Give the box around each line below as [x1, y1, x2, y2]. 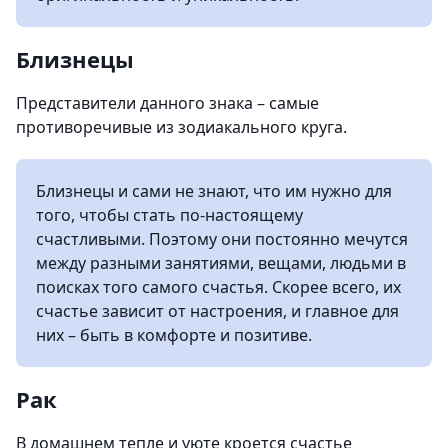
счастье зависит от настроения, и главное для [36, 299, 399, 322]
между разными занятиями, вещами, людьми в [36, 251, 406, 274]
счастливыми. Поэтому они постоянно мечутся [36, 227, 408, 250]
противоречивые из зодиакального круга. [16, 115, 347, 138]
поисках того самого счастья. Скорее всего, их [36, 275, 401, 298]
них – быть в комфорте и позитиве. [36, 323, 312, 346]
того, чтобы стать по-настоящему [36, 203, 303, 226]
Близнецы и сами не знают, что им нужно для [36, 179, 392, 202]
